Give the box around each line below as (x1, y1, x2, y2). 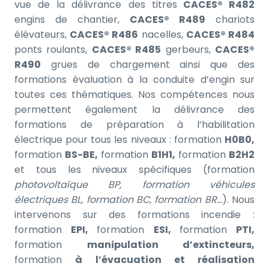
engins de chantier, (14, 12, 130, 26)
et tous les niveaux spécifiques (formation (14, 162, 255, 177)
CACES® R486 (70, 27, 139, 41)
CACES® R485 (91, 42, 162, 56)
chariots (205, 12, 255, 26)
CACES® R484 (186, 27, 255, 41)
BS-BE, (65, 147, 101, 162)
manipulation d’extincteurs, (86, 237, 255, 252)
